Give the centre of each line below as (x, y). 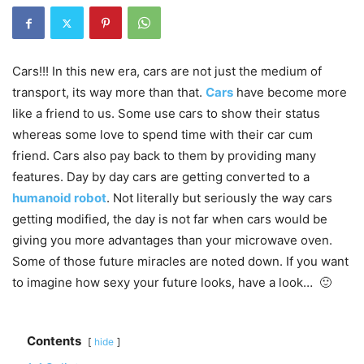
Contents (54, 341)
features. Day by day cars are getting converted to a (161, 177)
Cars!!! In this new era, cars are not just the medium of (167, 71)
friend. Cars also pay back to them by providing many (164, 156)
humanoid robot (59, 198)
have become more (290, 93)
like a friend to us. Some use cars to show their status (166, 114)
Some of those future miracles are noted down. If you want (180, 262)
